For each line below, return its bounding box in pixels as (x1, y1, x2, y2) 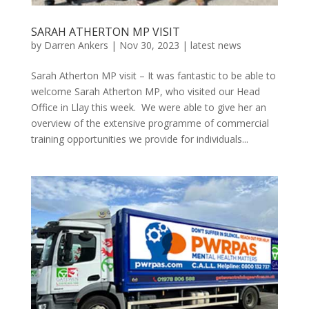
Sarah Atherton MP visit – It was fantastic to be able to (30, 69, 276, 83)
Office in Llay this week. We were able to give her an (30, 101, 266, 114)
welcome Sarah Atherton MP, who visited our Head (30, 85, 260, 99)
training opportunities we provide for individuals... (30, 132, 248, 146)
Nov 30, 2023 (119, 39, 179, 52)
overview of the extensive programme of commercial (30, 117, 269, 130)
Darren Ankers (43, 39, 108, 52)
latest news (190, 39, 241, 52)
